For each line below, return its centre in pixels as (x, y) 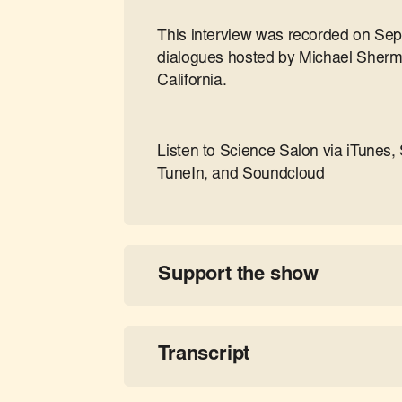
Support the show (238, 275)
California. (192, 82)
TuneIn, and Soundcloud (241, 175)
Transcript (204, 356)
